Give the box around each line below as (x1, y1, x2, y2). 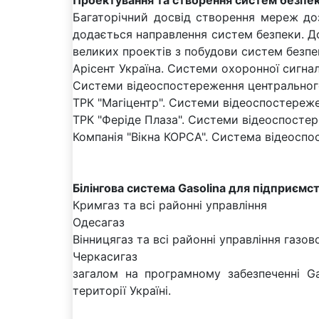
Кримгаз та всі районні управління (73, 197, 267, 212)
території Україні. (73, 283, 171, 298)
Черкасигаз (73, 249, 137, 263)
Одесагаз (73, 214, 125, 229)
